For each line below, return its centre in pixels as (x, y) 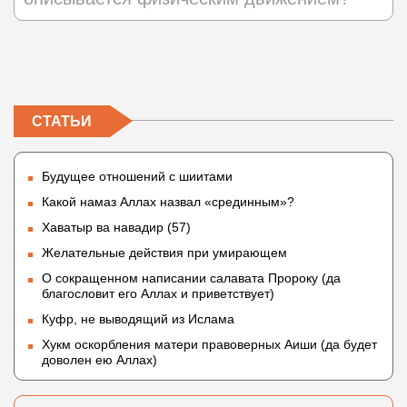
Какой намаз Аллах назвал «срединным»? (168, 202)
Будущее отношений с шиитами (137, 177)
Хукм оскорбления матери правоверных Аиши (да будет (209, 345)
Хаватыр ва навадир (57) (116, 228)
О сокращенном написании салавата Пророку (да (191, 278)
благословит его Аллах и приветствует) (158, 294)
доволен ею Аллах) (99, 360)
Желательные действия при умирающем (164, 253)
